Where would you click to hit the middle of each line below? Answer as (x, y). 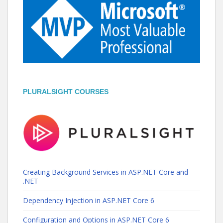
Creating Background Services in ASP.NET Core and (106, 172)
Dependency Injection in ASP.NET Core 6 (89, 200)
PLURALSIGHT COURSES (66, 91)
